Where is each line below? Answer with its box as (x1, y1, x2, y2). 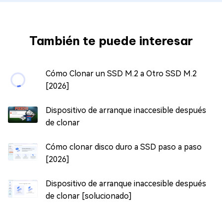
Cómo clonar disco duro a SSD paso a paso (46, 142, 202, 152)
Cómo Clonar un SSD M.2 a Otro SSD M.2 (46, 68, 197, 78)
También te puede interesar (29, 33, 193, 48)
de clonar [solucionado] (46, 191, 132, 201)
